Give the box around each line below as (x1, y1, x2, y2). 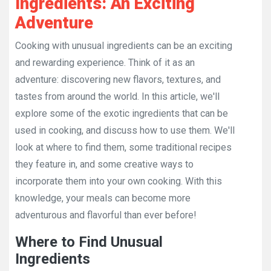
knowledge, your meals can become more (15, 192, 191, 204)
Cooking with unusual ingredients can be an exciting (15, 40, 232, 51)
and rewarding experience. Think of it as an (15, 57, 195, 68)
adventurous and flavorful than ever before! (15, 209, 197, 221)
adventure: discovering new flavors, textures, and (15, 74, 221, 85)
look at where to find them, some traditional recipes (15, 142, 232, 153)
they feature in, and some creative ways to (15, 158, 194, 170)
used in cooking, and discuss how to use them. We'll (15, 125, 235, 136)
